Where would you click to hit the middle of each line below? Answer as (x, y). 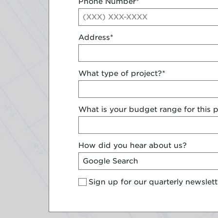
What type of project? (120, 74)
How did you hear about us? (133, 146)
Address (94, 38)
